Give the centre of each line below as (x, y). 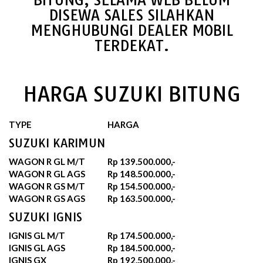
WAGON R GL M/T (47, 161)
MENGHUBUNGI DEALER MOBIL (131, 30)
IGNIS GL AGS (37, 247)
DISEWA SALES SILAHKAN (131, 15)
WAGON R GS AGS (47, 198)
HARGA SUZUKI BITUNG (131, 94)
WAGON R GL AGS (47, 173)
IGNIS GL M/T (37, 235)
